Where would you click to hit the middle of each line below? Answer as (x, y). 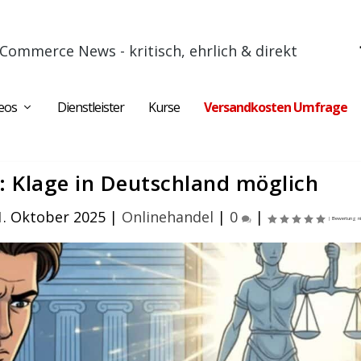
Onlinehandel (168, 217)
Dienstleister (91, 107)
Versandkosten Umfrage (276, 107)
